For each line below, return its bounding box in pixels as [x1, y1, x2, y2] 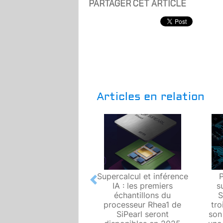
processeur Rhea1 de [104, 199, 182, 210]
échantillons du [114, 190, 171, 200]
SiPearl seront [116, 209, 169, 219]
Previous [93, 180, 125, 190]
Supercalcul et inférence [97, 171, 188, 181]
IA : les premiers [112, 180, 173, 191]
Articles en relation [97, 89, 205, 104]
